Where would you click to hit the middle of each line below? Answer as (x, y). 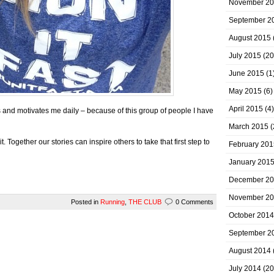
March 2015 (249, 127)
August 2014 (250, 251)
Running (113, 202)
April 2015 (246, 109)
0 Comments (194, 202)
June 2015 (246, 73)
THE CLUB (145, 202)
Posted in (86, 202)
